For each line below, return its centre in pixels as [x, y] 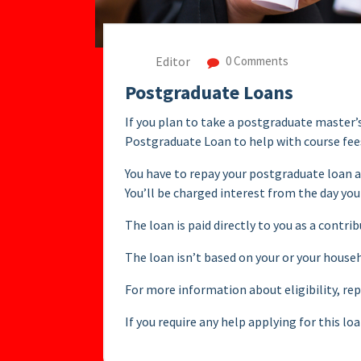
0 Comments [256, 61]
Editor [173, 62]
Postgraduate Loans [209, 93]
